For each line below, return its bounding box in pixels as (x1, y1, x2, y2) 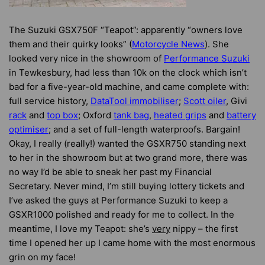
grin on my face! (9, 251, 76, 263)
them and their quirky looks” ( (9, 38, 132, 50)
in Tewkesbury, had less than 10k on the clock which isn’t (9, 66, 247, 78)
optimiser (9, 123, 49, 135)
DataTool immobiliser (91, 95, 179, 106)
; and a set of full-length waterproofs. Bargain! (49, 123, 240, 135)
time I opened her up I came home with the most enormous (9, 237, 256, 248)
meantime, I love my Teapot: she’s (9, 222, 152, 234)
